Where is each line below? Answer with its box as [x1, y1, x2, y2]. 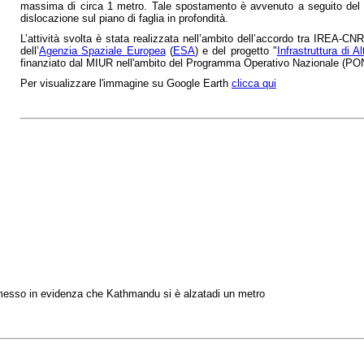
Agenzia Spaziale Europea [39, 45, 166, 58]
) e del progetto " [194, 45, 277, 58]
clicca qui [232, 77, 276, 90]
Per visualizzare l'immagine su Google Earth [20, 77, 232, 90]
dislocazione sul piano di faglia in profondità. [20, 12, 228, 25]
